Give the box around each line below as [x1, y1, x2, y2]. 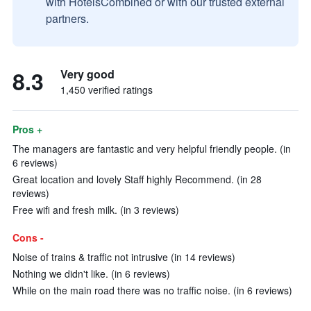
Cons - [12, 230, 44, 244]
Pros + [12, 122, 42, 136]
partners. [46, 10, 89, 26]
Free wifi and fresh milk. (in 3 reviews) [12, 203, 179, 217]
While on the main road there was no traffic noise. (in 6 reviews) [12, 283, 292, 297]
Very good [60, 66, 115, 82]
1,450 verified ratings [60, 83, 153, 96]
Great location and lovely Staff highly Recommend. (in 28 [12, 172, 262, 186]
